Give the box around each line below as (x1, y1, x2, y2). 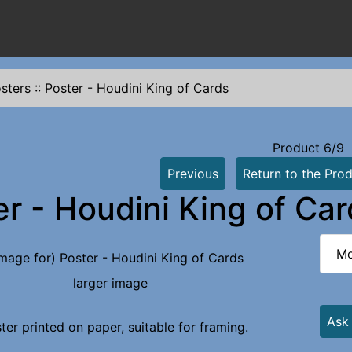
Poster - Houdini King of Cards (45, 80, 229, 96)
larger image (72, 274, 148, 291)
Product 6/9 (272, 140, 344, 156)
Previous (167, 166, 218, 181)
